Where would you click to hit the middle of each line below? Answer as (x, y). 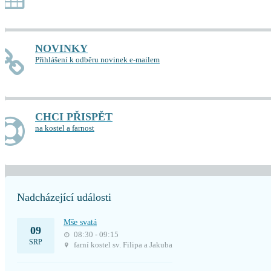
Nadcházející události (64, 197)
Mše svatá (80, 222)
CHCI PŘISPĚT (74, 117)
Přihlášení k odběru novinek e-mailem (97, 60)
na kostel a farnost (65, 128)
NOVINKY (61, 48)
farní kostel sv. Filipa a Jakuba (122, 245)
